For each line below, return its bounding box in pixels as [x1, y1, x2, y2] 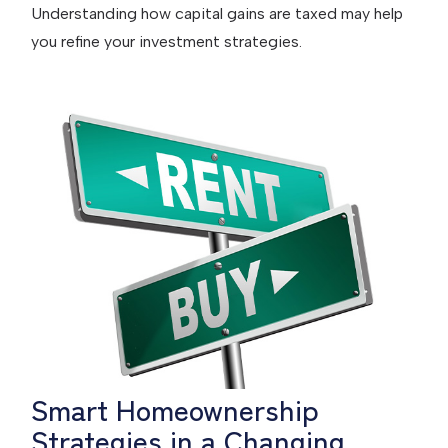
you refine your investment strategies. [31, 32, 303, 52]
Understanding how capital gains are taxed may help [31, 4, 404, 24]
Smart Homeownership [31, 387, 320, 430]
